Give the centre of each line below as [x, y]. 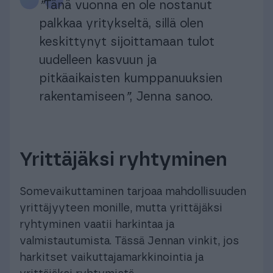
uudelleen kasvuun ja [98, 60]
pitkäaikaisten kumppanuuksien [131, 78]
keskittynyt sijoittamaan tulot [127, 42]
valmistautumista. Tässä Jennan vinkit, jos [129, 241]
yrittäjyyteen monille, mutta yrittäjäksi [121, 208]
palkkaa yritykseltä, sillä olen [121, 23]
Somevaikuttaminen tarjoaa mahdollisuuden [133, 192]
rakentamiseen [82, 97]
